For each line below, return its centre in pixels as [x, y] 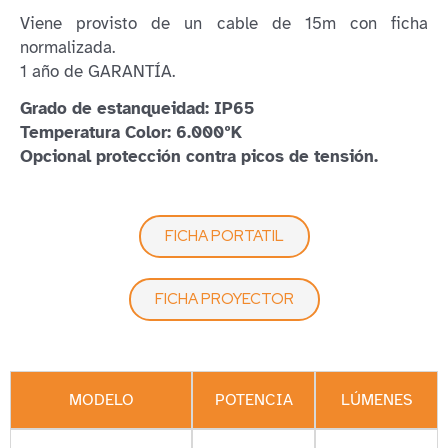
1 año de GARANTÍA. [97, 71]
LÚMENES [376, 399]
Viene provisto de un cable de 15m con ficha [224, 23]
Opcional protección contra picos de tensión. [199, 156]
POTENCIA [253, 399]
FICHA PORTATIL [224, 235]
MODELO [101, 399]
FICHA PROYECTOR [224, 298]
